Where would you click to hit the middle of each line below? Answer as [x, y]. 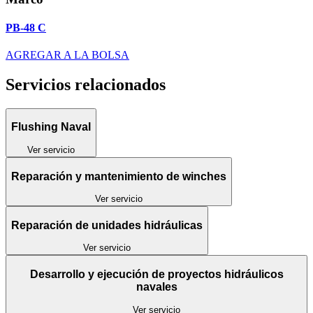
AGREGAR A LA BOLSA [67, 55]
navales [156, 287]
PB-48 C [26, 27]
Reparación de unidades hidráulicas [107, 225]
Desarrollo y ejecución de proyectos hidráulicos [127, 274]
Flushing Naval [51, 127]
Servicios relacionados [86, 84]
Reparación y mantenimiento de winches [119, 176]
